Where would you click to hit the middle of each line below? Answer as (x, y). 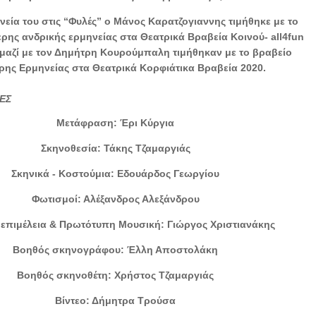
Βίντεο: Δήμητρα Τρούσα (116, 300)
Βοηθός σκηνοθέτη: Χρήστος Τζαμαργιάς (116, 275)
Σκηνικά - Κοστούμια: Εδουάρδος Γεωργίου (116, 173)
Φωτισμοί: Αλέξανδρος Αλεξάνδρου (115, 199)
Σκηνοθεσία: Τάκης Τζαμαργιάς (115, 148)
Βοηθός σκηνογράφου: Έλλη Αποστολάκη (116, 249)
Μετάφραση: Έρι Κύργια (116, 122)
